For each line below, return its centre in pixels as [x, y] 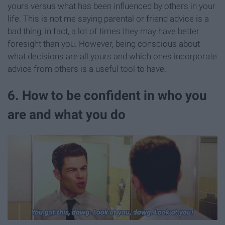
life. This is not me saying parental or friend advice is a [108, 19]
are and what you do [67, 115]
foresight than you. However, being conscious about [104, 44]
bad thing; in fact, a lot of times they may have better [103, 31]
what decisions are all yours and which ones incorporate [112, 57]
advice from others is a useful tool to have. [87, 69]
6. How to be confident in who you [107, 96]
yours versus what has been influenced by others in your [111, 6]
